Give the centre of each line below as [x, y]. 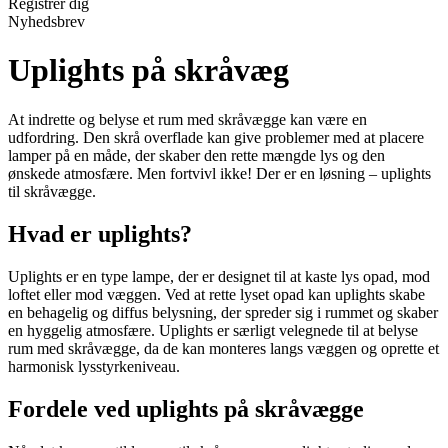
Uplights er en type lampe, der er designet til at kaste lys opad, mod [219, 276]
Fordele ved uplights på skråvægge [186, 408]
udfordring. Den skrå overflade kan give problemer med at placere [216, 137]
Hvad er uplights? [100, 233]
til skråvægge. [52, 191]
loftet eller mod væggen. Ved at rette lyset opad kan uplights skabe [216, 294]
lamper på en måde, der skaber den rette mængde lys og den [196, 155]
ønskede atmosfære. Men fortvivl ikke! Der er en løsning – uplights [219, 173]
